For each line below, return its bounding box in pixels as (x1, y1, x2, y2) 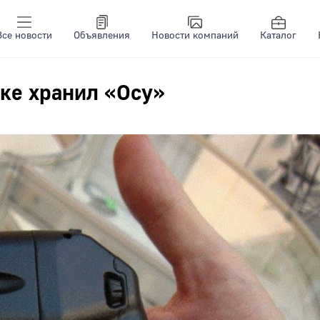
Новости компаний (151, 29, 239, 42)
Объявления (74, 29, 130, 42)
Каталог (260, 29, 296, 42)
